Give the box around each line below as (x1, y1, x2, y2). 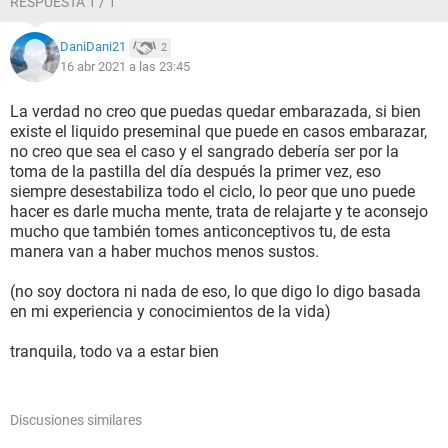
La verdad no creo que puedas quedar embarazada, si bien (10, 102, 421, 121)
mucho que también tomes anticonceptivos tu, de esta (10, 222, 391, 241)
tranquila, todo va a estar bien (10, 342, 219, 361)
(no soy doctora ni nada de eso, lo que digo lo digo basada (10, 282, 421, 301)
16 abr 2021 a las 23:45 (60, 59, 190, 74)
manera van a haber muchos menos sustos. (10, 242, 319, 261)
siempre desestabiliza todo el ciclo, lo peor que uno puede (10, 182, 415, 201)
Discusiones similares (10, 412, 142, 428)
